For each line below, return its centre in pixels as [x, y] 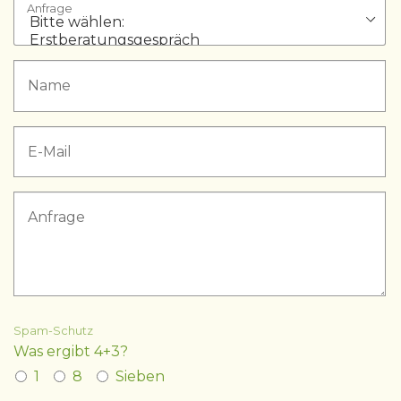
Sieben [140, 377]
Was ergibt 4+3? [71, 352]
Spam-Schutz [53, 331]
